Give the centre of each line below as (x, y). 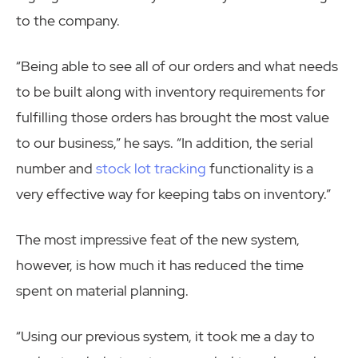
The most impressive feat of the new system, (158, 240)
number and (56, 169)
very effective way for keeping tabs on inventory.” (173, 194)
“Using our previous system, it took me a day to (165, 336)
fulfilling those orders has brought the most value (173, 117)
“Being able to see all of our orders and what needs (177, 66)
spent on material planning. (102, 291)
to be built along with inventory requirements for (171, 92)
